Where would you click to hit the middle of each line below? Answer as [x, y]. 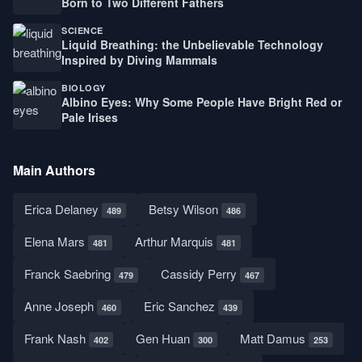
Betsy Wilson [185, 208]
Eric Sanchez [181, 305]
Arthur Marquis [176, 241]
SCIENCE [82, 31]
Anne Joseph [61, 305]
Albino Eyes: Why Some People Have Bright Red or [202, 102]
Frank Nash [57, 338]
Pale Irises [90, 118]
